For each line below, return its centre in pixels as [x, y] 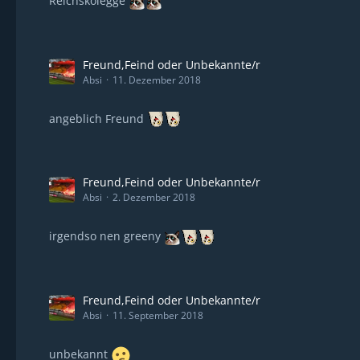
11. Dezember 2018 [157, 80]
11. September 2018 [158, 315]
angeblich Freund [98, 118]
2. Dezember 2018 [154, 198]
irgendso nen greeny [106, 236]
